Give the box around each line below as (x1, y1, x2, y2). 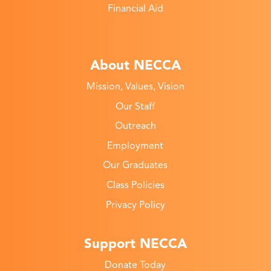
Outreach (114, 120, 156, 132)
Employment (107, 139, 164, 152)
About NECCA (90, 57, 181, 74)
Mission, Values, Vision (86, 80, 184, 93)
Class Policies (106, 178, 165, 191)
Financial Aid (107, 2, 163, 15)
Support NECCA (83, 235, 187, 252)
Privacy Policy (105, 198, 165, 211)
